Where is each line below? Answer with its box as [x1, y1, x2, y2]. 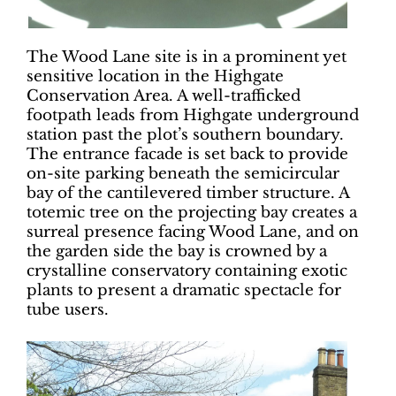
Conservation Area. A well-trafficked [27, 86, 301, 105]
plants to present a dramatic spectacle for [27, 280, 341, 300]
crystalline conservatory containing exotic [27, 261, 347, 280]
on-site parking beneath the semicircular [27, 164, 339, 183]
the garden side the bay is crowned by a [27, 241, 327, 261]
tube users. [27, 300, 109, 319]
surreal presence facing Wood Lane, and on [27, 222, 359, 241]
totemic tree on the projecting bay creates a [27, 202, 357, 222]
